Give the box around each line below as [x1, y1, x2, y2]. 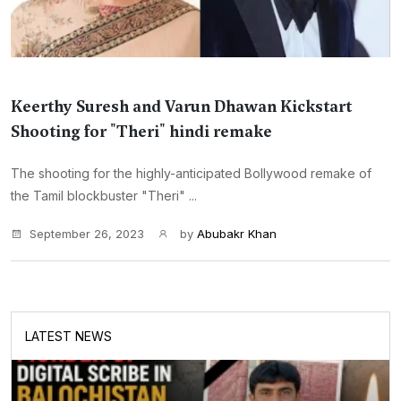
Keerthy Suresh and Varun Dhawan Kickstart [11, 96, 352, 117]
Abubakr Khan [197, 226, 277, 241]
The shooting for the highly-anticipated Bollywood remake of [11, 166, 371, 181]
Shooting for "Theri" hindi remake [11, 121, 272, 142]
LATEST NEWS [25, 328, 112, 344]
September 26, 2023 [30, 226, 144, 241]
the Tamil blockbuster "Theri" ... [11, 188, 197, 203]
